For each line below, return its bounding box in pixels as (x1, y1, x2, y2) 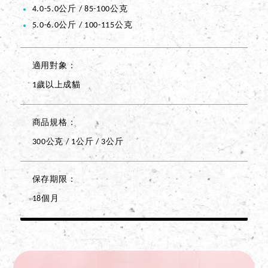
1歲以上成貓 (32, 80, 81, 90)
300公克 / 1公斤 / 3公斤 (32, 137, 124, 147)
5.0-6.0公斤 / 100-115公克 (32, 20, 133, 30)
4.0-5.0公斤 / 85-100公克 (32, 4, 128, 14)
